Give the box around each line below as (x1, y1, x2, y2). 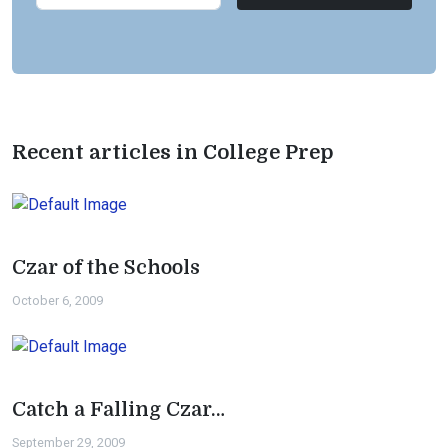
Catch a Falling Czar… (12, 398, 225, 421)
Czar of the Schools (12, 256, 200, 279)
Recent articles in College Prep (12, 141, 334, 164)
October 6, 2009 (12, 293, 103, 308)
